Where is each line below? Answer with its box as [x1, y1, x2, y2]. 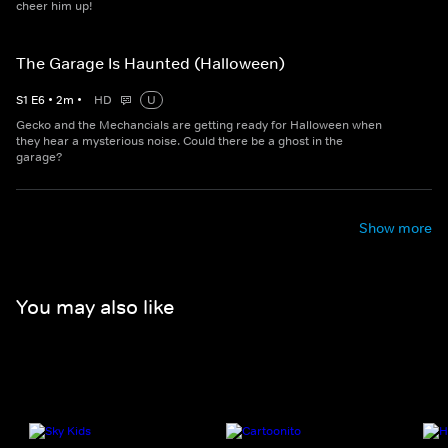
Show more [359, 219, 432, 238]
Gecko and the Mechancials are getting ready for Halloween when [16, 117, 382, 134]
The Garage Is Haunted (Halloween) [16, 53, 285, 74]
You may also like [16, 294, 174, 319]
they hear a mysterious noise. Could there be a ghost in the [16, 133, 343, 150]
